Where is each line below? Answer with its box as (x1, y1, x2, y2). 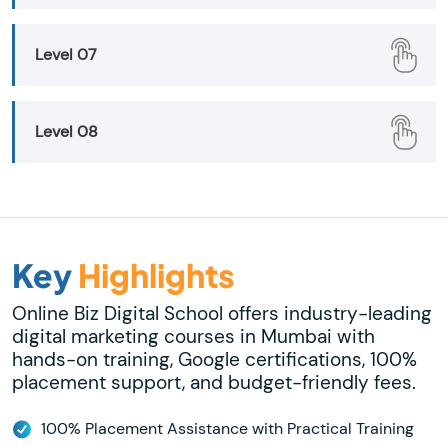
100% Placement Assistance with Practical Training (40, 418, 414, 439)
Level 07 (35, 44, 97, 66)
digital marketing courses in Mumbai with (12, 324, 375, 349)
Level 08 (35, 121, 98, 143)
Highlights (78, 255, 234, 295)
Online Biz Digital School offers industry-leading (12, 301, 432, 326)
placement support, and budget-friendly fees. (12, 370, 416, 395)
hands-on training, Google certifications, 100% (12, 347, 417, 372)
